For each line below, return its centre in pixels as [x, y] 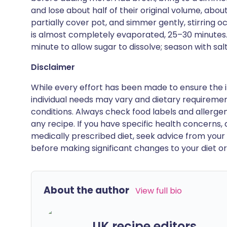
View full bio [159, 191]
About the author [86, 190]
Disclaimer [53, 67]
